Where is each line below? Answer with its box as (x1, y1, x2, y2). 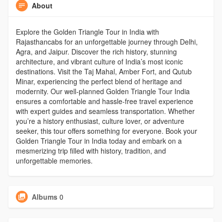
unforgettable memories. (15, 155, 93, 166)
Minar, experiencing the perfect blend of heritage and (15, 76, 182, 86)
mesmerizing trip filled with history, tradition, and (15, 145, 166, 156)
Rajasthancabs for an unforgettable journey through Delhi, (15, 36, 198, 47)
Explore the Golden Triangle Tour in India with (15, 26, 159, 37)
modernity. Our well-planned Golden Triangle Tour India (15, 86, 190, 96)
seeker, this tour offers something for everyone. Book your (15, 125, 197, 136)
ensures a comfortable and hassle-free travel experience (15, 96, 193, 106)
